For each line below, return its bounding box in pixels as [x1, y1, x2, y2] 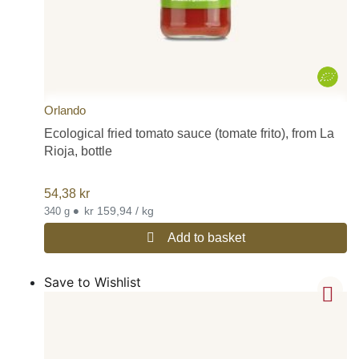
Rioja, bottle [44, 143, 112, 158]
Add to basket [167, 230, 245, 244]
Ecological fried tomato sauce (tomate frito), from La [44, 126, 334, 140]
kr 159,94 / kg [135, 204, 154, 217]
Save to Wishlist [44, 273, 141, 290]
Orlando [44, 103, 86, 117]
